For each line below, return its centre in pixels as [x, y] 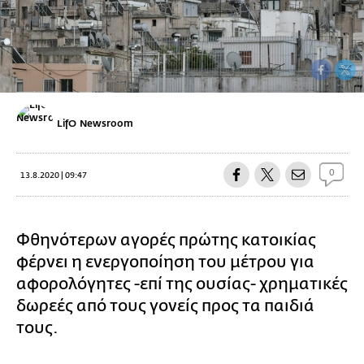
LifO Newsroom [95, 123]
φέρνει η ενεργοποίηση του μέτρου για [165, 262]
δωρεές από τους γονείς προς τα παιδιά [165, 305]
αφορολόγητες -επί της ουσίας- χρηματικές [182, 284]
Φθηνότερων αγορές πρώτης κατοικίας [166, 240]
